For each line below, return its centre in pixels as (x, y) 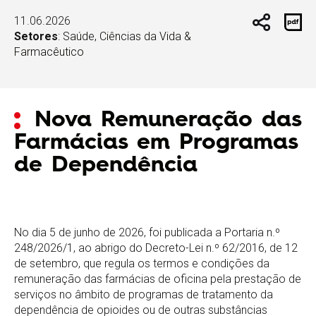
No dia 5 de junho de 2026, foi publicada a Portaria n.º (147, 232)
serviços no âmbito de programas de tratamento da (144, 294)
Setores (36, 36)
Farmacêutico (49, 51)
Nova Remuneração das (168, 120)
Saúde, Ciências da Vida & (127, 36)
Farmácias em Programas (156, 143)
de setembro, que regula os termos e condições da (142, 263)
